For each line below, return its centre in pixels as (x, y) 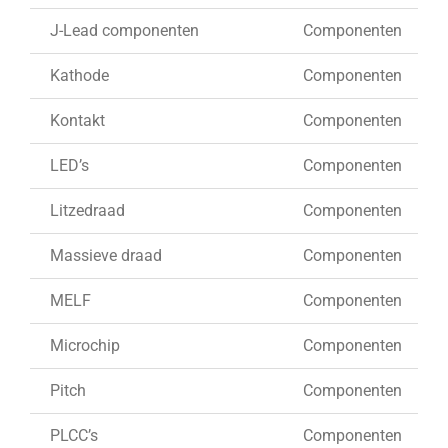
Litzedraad (87, 210)
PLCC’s (74, 435)
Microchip (85, 345)
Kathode (79, 75)
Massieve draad (106, 255)
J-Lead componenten (124, 30)
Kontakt (77, 120)
